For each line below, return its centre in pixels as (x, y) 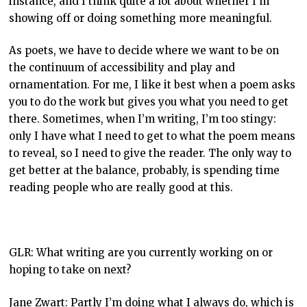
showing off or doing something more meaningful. (140, 18)
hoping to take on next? (70, 270)
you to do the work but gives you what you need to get (148, 102)
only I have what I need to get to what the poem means (152, 136)
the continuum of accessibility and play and (122, 68)
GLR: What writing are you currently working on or (140, 253)
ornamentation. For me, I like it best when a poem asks (152, 85)
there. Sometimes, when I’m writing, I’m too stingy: (142, 119)
